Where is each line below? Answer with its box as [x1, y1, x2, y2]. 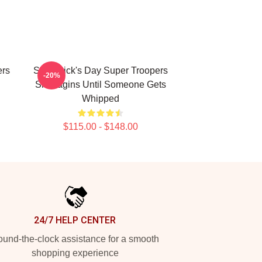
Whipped [82, 94, 119, 104]
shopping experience [31, 248, 119, 258]
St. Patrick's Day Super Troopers [33, 65, 168, 75]
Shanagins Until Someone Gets [35, 80, 166, 89]
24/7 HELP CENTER [34, 215, 116, 226]
